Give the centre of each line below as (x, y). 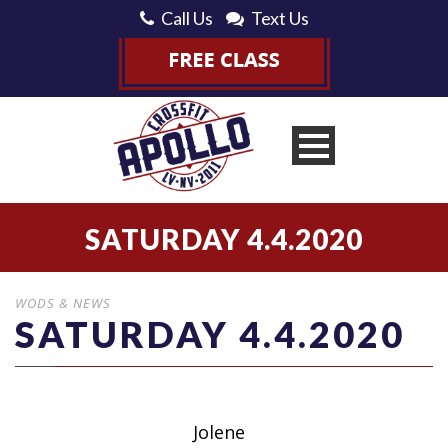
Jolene (219, 431)
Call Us (186, 18)
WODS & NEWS (63, 302)
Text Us (279, 18)
